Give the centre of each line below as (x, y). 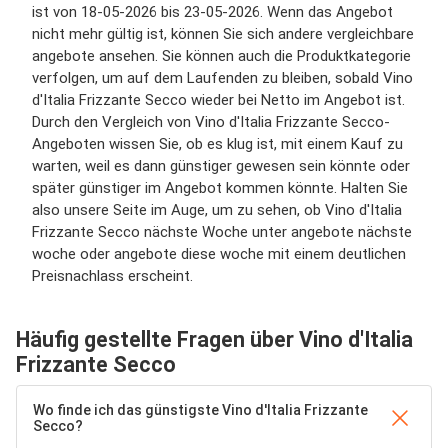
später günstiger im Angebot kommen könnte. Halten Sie (220, 188)
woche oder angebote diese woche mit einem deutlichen (219, 254)
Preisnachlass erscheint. (112, 276)
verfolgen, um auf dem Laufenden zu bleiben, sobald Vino (222, 78)
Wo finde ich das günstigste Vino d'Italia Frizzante (200, 410)
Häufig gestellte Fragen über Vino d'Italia (214, 339)
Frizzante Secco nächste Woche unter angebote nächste (222, 232)
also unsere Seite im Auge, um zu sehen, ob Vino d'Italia (217, 210)
